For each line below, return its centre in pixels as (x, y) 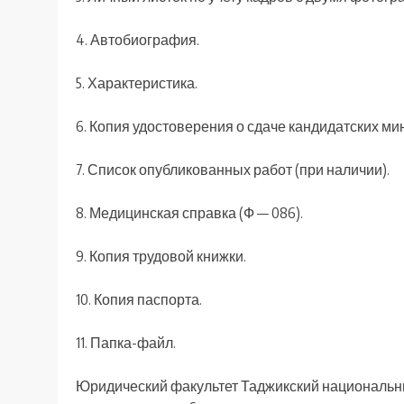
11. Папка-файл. (126, 343)
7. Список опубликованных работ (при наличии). (233, 170)
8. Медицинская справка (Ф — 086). (189, 213)
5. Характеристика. (137, 83)
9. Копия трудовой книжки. (161, 257)
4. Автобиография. (138, 40)
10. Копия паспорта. (139, 300)
